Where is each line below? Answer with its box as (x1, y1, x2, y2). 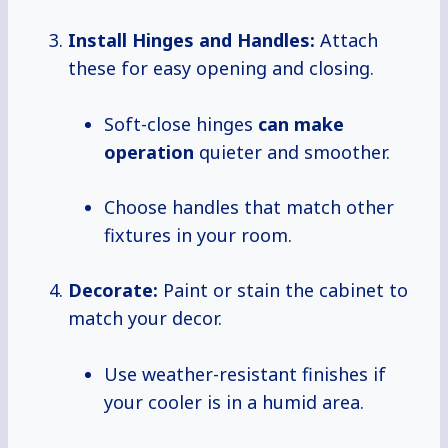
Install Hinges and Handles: (68, 28, 315, 53)
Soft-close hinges (104, 112, 258, 137)
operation (104, 140, 194, 165)
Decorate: (68, 278, 158, 303)
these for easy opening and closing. (68, 56, 374, 81)
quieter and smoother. (194, 140, 390, 165)
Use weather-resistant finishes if (104, 362, 386, 387)
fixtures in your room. (104, 223, 292, 248)
